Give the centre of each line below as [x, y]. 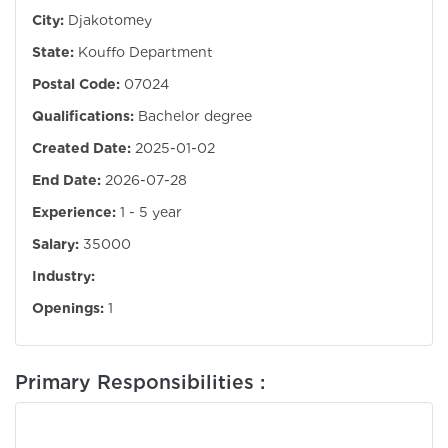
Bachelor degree [195, 116]
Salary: [55, 244]
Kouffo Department [145, 52]
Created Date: [81, 148]
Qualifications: [83, 116]
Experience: [74, 212]
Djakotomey [110, 20]
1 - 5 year [151, 212]
